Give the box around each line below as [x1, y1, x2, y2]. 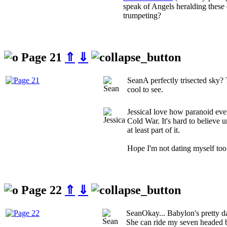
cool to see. [127, 85, 163, 94]
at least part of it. [127, 126, 180, 135]
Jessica [127, 107, 149, 117]
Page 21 [18, 51, 65, 64]
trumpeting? [123, 11, 161, 20]
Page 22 [18, 183, 65, 197]
